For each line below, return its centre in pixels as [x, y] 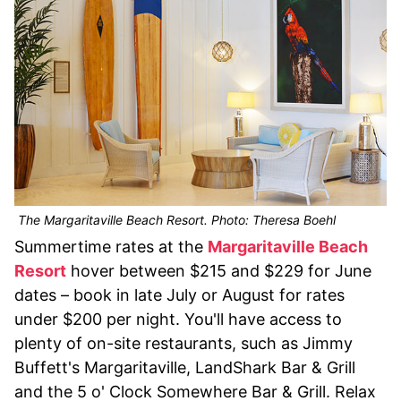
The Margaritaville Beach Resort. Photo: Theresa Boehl [175, 220]
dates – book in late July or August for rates [179, 295]
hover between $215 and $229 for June [219, 271]
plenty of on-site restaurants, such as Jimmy [183, 344]
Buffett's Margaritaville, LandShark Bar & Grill [185, 368]
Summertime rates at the [111, 247]
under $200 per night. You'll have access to [178, 320]
